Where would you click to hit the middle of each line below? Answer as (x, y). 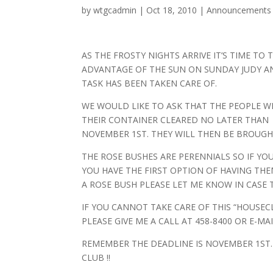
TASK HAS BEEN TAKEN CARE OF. (150, 83)
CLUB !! (96, 257)
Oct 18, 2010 (172, 10)
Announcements (239, 10)
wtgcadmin (115, 10)
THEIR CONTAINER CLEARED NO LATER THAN (175, 119)
